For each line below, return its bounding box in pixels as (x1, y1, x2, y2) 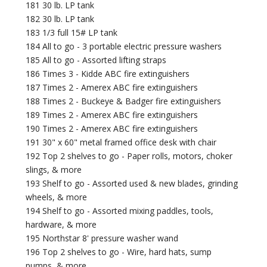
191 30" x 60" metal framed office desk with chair (26, 136, 217, 148)
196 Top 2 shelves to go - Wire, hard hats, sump (26, 246, 212, 258)
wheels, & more (26, 191, 88, 203)
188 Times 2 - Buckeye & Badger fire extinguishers (26, 95, 222, 107)
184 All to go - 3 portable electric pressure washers (26, 41, 222, 52)
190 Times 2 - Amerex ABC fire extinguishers (26, 123, 198, 135)
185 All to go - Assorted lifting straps (26, 54, 167, 66)
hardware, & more (26, 219, 97, 231)
